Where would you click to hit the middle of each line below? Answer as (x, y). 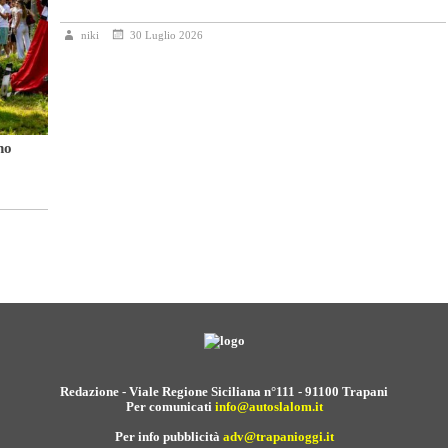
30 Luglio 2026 (166, 35)
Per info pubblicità (168, 437)
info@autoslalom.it (268, 407)
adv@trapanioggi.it (278, 437)
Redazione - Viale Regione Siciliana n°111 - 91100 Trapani (224, 392)
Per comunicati (170, 407)
